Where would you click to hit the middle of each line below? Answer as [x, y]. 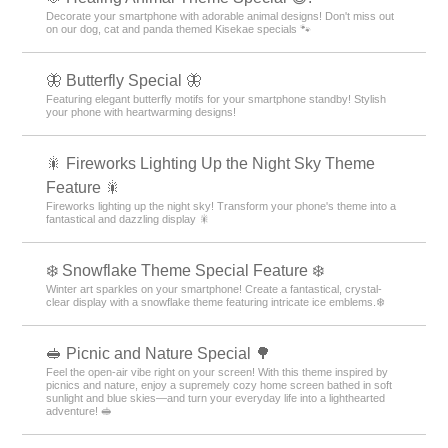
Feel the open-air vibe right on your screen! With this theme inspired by [217, 371]
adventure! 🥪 [79, 410]
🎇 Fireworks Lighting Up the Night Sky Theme [211, 163]
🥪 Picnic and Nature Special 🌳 [159, 353]
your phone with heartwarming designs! [141, 111]
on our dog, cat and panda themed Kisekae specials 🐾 [179, 28]
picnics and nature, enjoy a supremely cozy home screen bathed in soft [219, 384]
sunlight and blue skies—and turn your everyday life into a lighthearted [216, 397]
